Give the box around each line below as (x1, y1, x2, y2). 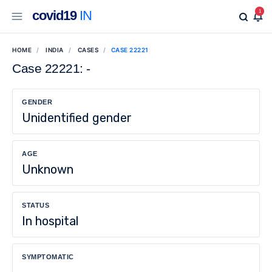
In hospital (22, 214, 78, 228)
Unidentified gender (22, 110, 132, 125)
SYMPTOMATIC (22, 253, 74, 260)
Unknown (22, 162, 73, 177)
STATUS (22, 202, 49, 209)
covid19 (32, 7, 76, 23)
